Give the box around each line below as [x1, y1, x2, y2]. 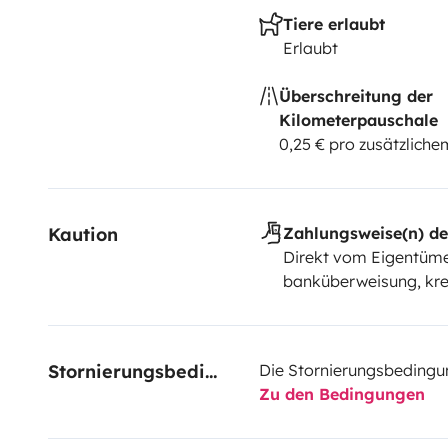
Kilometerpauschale [278, 109, 438, 130]
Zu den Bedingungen [258, 383, 425, 404]
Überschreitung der [278, 85, 433, 106]
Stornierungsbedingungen [205, 359, 217, 383]
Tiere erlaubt [282, 13, 385, 34]
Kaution [48, 222, 118, 246]
